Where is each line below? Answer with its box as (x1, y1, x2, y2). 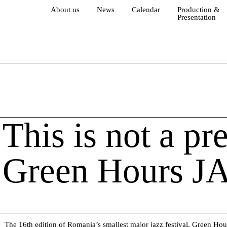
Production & (177, 6, 220, 14)
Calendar (132, 6, 161, 14)
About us (51, 6, 80, 14)
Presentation (177, 13, 216, 21)
